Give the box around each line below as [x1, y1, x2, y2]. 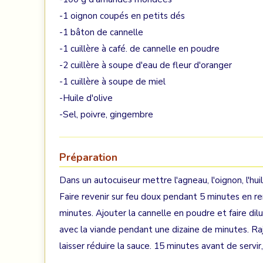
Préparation [59, 150, 117, 164]
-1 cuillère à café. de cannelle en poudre [59, 43, 220, 55]
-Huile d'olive [59, 92, 113, 104]
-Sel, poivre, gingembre [59, 109, 153, 120]
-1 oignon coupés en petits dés [59, 10, 185, 22]
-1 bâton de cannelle [59, 26, 143, 38]
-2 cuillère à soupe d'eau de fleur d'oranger [59, 59, 232, 71]
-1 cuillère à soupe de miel [59, 76, 166, 87]
